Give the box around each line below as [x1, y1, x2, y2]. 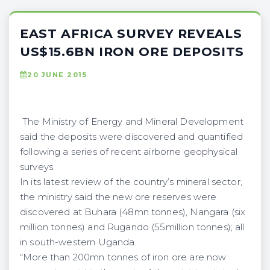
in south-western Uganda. [20, 236, 137, 248]
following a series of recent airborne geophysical [20, 146, 238, 157]
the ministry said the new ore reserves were [20, 191, 217, 202]
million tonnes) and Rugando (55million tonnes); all [20, 221, 245, 233]
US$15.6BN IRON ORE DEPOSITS [20, 43, 244, 59]
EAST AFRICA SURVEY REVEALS [20, 25, 242, 41]
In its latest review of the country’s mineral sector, [20, 176, 242, 187]
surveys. [20, 161, 55, 172]
